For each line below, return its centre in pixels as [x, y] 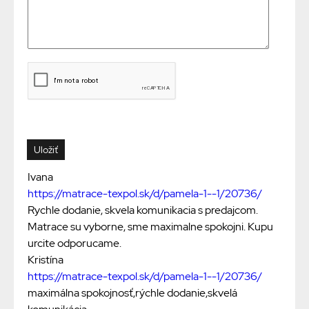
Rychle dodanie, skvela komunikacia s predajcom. [143, 210]
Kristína [46, 260]
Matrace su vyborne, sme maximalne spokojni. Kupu [150, 227]
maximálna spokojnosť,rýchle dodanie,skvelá [132, 293]
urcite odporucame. [74, 243]
